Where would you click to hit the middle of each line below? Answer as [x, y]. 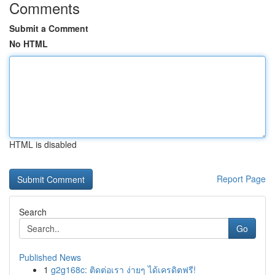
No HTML [29, 44]
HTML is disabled [43, 144]
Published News [50, 257]
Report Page [241, 179]
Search [33, 212]
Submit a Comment [49, 28]
